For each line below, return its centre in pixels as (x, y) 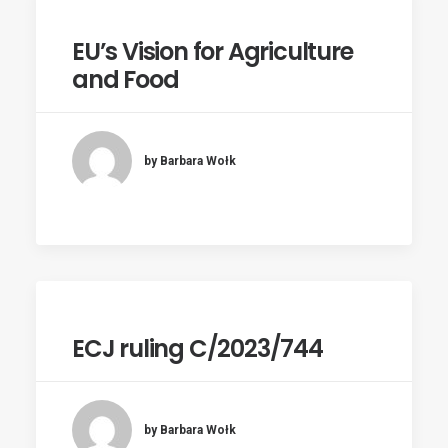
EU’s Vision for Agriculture (212, 51)
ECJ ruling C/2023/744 (197, 348)
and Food (125, 79)
